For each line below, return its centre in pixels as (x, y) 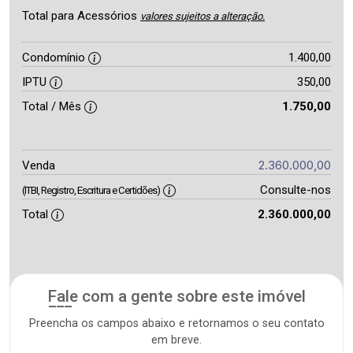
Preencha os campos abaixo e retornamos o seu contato (176, 323)
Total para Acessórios (81, 16)
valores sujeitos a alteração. (203, 16)
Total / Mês (53, 106)
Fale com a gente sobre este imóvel (176, 296)
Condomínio (55, 58)
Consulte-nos (295, 190)
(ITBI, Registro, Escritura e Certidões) (91, 190)
